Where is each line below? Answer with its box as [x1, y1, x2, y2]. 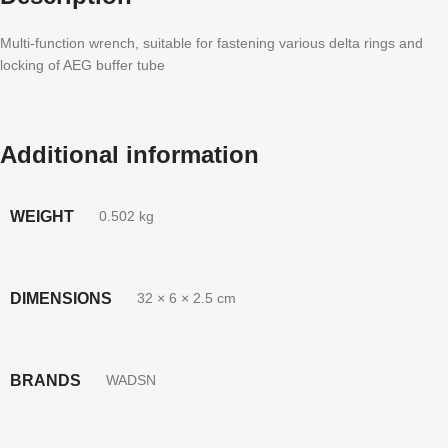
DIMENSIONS [10, 289, 112, 307]
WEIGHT [10, 207, 74, 225]
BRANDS [10, 371, 81, 389]
